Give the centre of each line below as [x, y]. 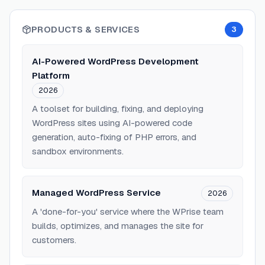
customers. [54, 240]
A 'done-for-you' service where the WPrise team [128, 211]
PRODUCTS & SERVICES [86, 29]
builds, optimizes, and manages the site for [118, 226]
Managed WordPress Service [96, 193]
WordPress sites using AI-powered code [112, 123]
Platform [51, 75]
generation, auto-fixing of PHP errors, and [114, 137]
